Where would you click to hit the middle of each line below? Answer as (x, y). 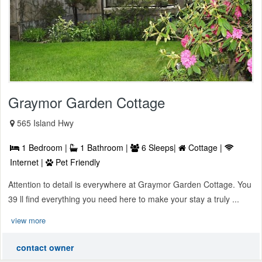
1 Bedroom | (44, 147)
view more (28, 220)
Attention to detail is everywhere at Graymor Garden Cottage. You (130, 184)
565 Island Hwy (45, 123)
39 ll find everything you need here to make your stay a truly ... (124, 199)
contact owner (45, 247)
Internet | (28, 162)
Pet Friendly (77, 162)
